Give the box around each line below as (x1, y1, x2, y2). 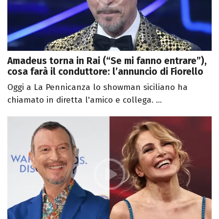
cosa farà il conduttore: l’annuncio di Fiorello (7, 66, 203, 77)
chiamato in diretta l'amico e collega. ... (7, 94, 162, 105)
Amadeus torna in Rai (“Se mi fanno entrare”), (7, 55, 207, 66)
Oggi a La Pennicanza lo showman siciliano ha (7, 82, 188, 92)
